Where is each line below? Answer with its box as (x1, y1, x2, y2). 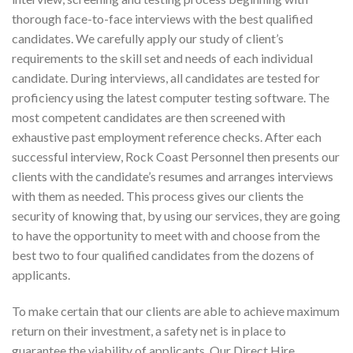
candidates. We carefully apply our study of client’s (12, 31, 284, 46)
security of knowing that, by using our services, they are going (12, 208, 340, 224)
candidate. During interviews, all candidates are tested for (12, 70, 320, 86)
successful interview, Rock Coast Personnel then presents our (12, 149, 340, 165)
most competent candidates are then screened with (12, 110, 285, 125)
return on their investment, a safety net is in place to (12, 323, 286, 339)
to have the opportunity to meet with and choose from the (12, 228, 320, 243)
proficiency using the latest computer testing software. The (12, 90, 329, 106)
